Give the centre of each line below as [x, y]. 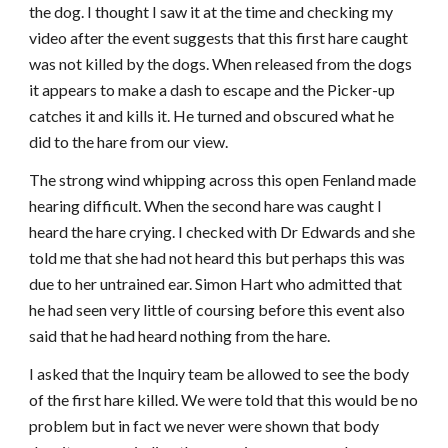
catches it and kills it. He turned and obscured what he [212, 115]
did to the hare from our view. [129, 141]
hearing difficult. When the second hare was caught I [206, 205]
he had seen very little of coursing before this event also [217, 309]
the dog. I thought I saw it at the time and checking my [211, 11]
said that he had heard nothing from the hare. [180, 335]
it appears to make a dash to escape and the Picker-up [212, 89]
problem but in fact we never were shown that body [204, 425]
